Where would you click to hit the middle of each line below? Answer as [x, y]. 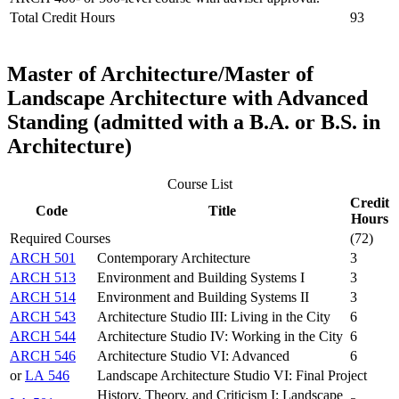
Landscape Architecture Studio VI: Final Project [232, 376]
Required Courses [60, 239]
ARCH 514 [43, 297]
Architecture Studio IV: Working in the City [220, 337]
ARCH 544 [43, 337]
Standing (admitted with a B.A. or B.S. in [194, 122]
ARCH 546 [43, 356]
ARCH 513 [43, 278]
